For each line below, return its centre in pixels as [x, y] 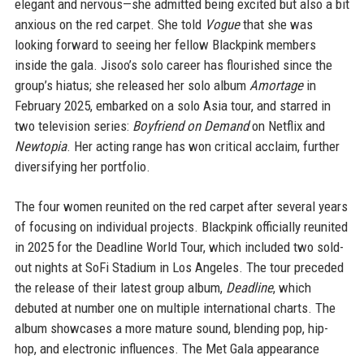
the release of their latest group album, [120, 288]
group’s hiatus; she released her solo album [132, 85]
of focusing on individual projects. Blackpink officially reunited [181, 227]
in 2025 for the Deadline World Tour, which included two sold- [179, 247]
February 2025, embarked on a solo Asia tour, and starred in [172, 106]
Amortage [276, 85]
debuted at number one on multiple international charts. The [175, 308]
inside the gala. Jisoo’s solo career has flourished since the [173, 65]
